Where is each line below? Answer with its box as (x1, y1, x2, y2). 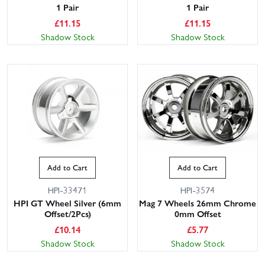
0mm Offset (174, 206, 221, 220)
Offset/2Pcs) (44, 206, 91, 220)
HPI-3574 (180, 183, 215, 196)
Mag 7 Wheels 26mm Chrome (139, 196, 256, 209)
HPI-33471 (48, 183, 87, 196)
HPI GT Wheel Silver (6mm (14, 196, 121, 209)
